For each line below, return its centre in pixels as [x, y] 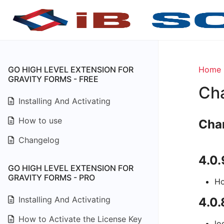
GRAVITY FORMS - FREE [53, 79]
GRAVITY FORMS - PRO [51, 177]
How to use [39, 120]
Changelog [38, 140]
